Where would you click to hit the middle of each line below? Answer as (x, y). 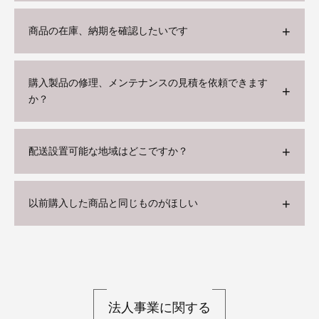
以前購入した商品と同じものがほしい (113, 203)
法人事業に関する (159, 308)
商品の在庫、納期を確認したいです (108, 31)
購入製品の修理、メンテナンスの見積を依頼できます (148, 83)
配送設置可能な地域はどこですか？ (108, 151)
